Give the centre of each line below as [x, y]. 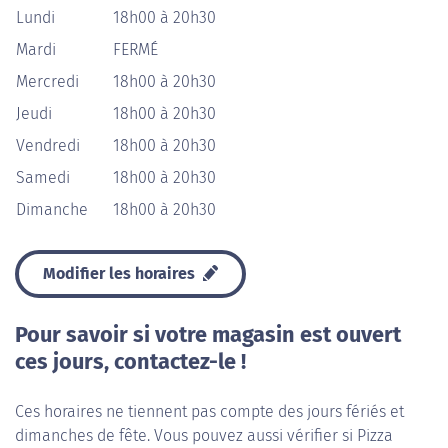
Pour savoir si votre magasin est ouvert [208, 335]
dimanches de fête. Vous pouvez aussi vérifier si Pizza [204, 435]
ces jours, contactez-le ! [130, 362]
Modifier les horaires [121, 273]
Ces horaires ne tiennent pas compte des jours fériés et [209, 411]
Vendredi [48, 145]
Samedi [43, 177]
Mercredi [47, 81]
